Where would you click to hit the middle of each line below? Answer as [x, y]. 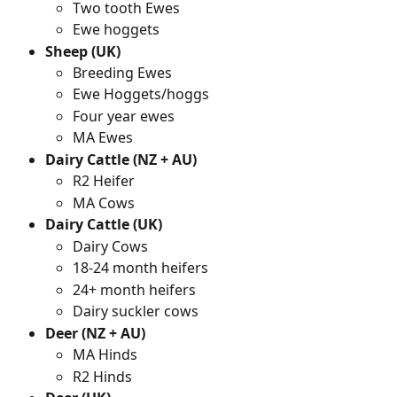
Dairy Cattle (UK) [104, 225]
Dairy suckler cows [136, 311]
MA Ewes [103, 138]
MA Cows [104, 202]
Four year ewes [124, 116]
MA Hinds [105, 355]
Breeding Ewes [122, 72]
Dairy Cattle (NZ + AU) [121, 159]
